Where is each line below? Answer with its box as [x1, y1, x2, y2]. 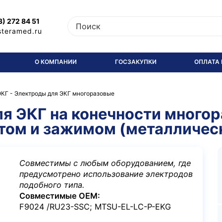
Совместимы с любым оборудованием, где [19, 158, 191, 168]
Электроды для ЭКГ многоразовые [14, 90, 114, 97]
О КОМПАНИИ [34, 58, 77, 65]
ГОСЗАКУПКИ [114, 58, 157, 65]
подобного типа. [19, 180, 84, 190]
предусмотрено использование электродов [19, 169, 193, 179]
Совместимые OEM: [19, 191, 100, 201]
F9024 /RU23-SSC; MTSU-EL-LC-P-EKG [19, 202, 171, 212]
